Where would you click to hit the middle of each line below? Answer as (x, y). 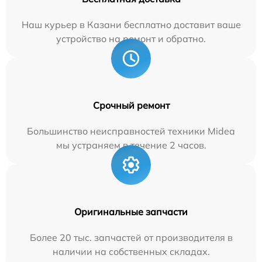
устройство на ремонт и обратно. (131, 38)
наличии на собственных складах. (131, 251)
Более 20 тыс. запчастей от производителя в (131, 237)
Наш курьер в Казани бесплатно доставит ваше (131, 24)
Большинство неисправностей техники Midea (131, 131)
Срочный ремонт (131, 105)
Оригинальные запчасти (131, 211)
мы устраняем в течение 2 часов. (131, 145)
